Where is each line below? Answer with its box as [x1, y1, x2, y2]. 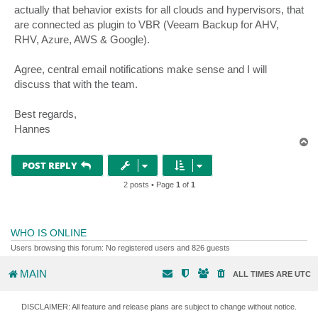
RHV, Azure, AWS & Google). [14, 33, 150, 45]
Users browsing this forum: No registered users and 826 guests [11, 243, 230, 252]
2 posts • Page [123, 180, 176, 189]
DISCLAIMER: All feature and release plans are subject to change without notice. [21, 302, 297, 312]
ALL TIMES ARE [233, 270, 295, 279]
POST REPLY [22, 158, 77, 172]
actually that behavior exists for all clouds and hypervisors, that [14, 3, 304, 16]
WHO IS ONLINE [11, 226, 87, 238]
